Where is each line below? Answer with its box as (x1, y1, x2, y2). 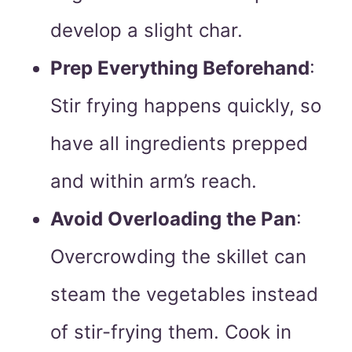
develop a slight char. (50, 19, 243, 42)
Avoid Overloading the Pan (50, 207, 296, 231)
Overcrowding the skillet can (50, 245, 306, 269)
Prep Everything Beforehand (50, 57, 310, 80)
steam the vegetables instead (50, 283, 318, 306)
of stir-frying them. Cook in (50, 321, 291, 344)
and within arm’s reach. (50, 170, 257, 193)
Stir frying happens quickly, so (50, 94, 321, 118)
